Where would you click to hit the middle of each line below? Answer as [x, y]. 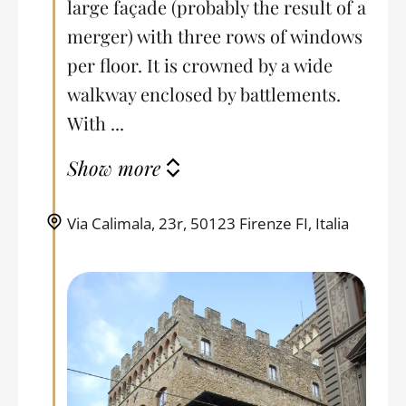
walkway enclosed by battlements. [204, 94]
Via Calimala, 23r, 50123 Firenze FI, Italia [208, 224]
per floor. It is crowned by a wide [200, 65]
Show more [114, 168]
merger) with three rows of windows [215, 36]
